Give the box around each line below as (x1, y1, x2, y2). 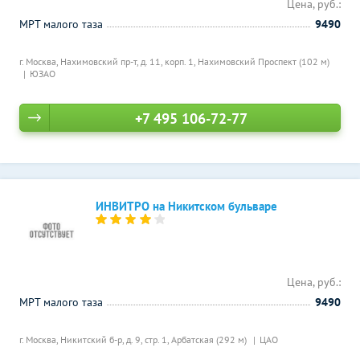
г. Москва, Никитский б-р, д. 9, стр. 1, (19, 333, 171, 346)
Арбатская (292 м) (171, 333, 249, 346)
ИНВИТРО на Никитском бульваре (96, 198, 277, 214)
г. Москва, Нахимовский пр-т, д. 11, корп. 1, (19, 55, 198, 67)
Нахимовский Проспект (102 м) (198, 55, 329, 67)
